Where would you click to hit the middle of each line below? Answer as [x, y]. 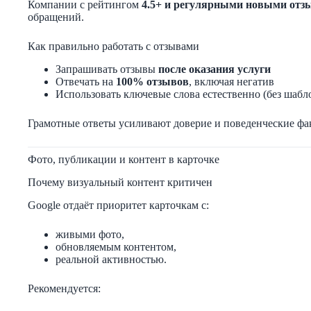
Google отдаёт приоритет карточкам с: [118, 205]
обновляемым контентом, [116, 246]
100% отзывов [152, 81]
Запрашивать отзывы [107, 69]
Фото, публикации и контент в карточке [124, 159]
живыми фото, [90, 234]
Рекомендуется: [64, 288]
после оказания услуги [215, 69]
